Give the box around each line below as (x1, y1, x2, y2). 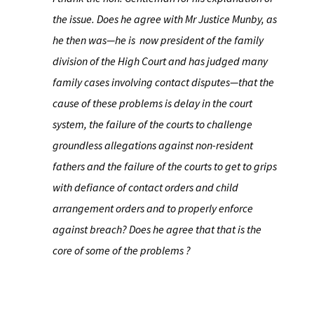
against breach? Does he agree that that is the (52, 222, 261, 236)
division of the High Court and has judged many (52, 54, 268, 68)
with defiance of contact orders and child (52, 180, 238, 194)
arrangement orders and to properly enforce (52, 201, 253, 215)
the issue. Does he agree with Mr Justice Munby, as (52, 12, 277, 26)
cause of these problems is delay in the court (52, 96, 252, 110)
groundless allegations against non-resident (52, 138, 253, 152)
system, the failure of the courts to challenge (52, 117, 252, 131)
